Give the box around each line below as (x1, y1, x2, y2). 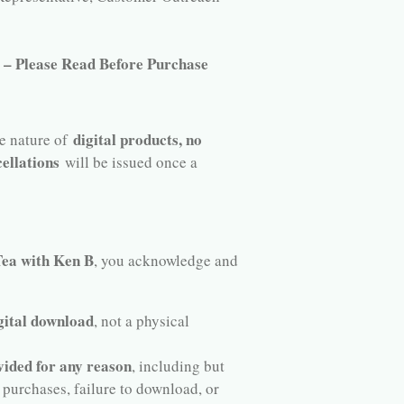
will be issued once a (60, 151, 197, 173)
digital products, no (73, 128, 202, 151)
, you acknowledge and (94, 250, 238, 271)
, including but (131, 355, 225, 377)
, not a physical (93, 310, 189, 332)
